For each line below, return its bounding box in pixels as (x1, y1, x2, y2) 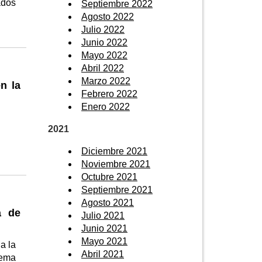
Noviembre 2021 (81, 158, 150, 169)
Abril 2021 (81, 249, 124, 259)
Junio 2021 (81, 223, 127, 233)
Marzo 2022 (81, 75, 130, 86)
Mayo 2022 (81, 50, 127, 60)
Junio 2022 (81, 37, 127, 47)
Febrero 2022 (81, 88, 137, 99)
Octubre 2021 (81, 171, 137, 182)
